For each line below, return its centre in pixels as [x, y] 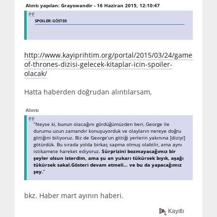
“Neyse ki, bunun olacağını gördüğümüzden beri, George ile [101, 124]
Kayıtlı [176, 211]
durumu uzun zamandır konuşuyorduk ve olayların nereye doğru [107, 131]
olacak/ [36, 73]
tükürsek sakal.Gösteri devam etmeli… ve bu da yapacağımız [108, 164]
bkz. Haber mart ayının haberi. [74, 195]
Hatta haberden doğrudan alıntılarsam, [88, 92]
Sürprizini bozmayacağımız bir [139, 151]
